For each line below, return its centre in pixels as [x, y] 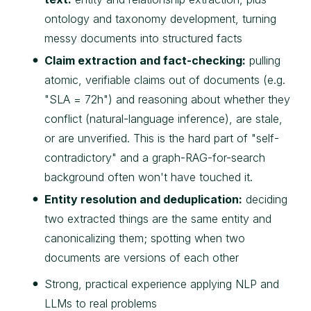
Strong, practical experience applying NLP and [162, 284]
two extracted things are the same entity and [158, 219]
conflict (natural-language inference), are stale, [163, 119]
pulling [263, 61]
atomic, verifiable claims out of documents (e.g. [165, 80]
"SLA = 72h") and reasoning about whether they [167, 100]
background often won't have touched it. [149, 177]
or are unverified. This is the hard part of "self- [162, 138]
